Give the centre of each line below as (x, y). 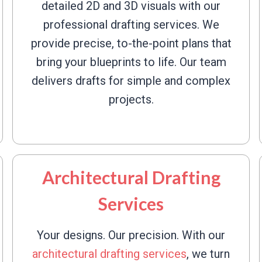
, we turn (208, 254)
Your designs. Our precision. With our (131, 235)
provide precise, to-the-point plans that (131, 43)
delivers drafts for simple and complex (131, 81)
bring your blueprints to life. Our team (131, 62)
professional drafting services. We (131, 25)
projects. (131, 99)
